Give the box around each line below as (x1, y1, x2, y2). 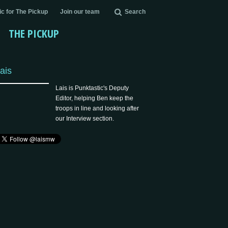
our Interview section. (55, 115, 115, 122)
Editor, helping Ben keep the (55, 95, 134, 102)
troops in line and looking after (55, 105, 139, 112)
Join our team (60, 8, 100, 15)
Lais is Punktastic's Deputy (55, 84, 129, 92)
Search (124, 8, 146, 15)
